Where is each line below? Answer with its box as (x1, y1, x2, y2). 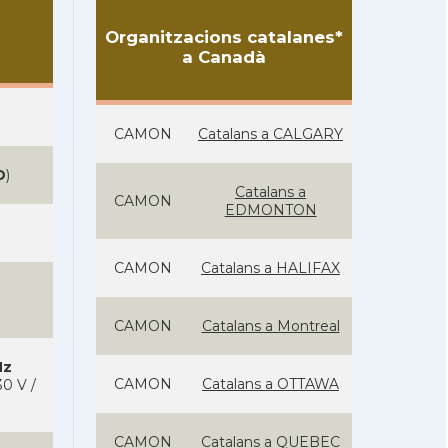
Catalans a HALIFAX (201, 259, 340, 277)
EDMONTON (224, 201, 317, 219)
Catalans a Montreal (201, 317, 340, 335)
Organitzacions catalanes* (105, 27, 343, 47)
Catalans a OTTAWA (202, 375, 339, 393)
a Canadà (182, 47, 266, 67)
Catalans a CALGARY (198, 125, 343, 143)
